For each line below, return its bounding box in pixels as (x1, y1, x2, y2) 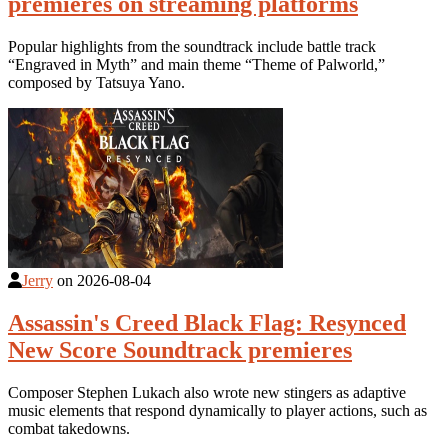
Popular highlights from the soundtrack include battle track (8, 37, 376, 55)
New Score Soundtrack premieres (8, 336, 352, 363)
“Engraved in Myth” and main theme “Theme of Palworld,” (8, 55, 385, 73)
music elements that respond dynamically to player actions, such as (8, 401, 427, 419)
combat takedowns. (8, 419, 130, 437)
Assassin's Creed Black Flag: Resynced (8, 309, 406, 336)
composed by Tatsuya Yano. (8, 73, 185, 91)
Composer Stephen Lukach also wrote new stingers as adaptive (8, 383, 406, 401)
